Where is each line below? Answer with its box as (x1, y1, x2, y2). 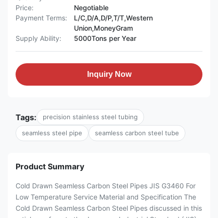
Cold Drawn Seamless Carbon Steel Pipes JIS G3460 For (16, 182, 196, 190)
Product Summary (16, 162, 84, 171)
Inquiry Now (87, 70, 131, 78)
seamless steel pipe (22, 129, 82, 137)
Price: (16, 3, 34, 12)
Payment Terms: (16, 14, 67, 22)
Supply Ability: (16, 34, 61, 42)
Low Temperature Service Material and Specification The (16, 193, 196, 201)
